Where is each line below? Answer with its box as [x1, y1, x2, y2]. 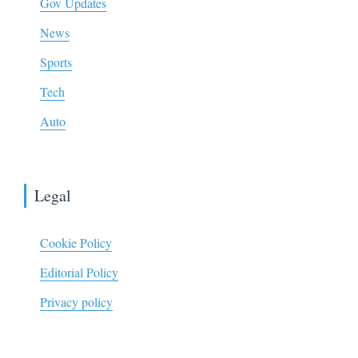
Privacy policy [40, 292, 113, 310]
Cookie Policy [40, 233, 112, 251]
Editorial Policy [40, 263, 118, 280]
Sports [40, 53, 72, 70]
